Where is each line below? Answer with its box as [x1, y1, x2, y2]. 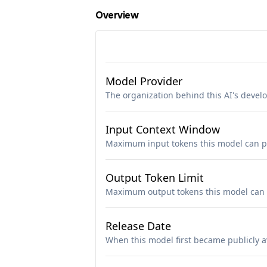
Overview [95, 9, 139, 21]
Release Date [105, 219, 171, 233]
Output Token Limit [105, 170, 204, 185]
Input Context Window [105, 122, 220, 136]
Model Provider [105, 74, 182, 88]
